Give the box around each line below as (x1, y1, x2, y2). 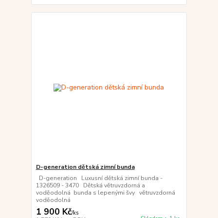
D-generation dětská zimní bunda (36, 163, 135, 171)
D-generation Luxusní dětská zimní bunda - (36, 174, 163, 182)
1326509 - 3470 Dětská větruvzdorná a (36, 181, 145, 189)
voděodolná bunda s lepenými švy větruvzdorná (36, 188, 175, 197)
